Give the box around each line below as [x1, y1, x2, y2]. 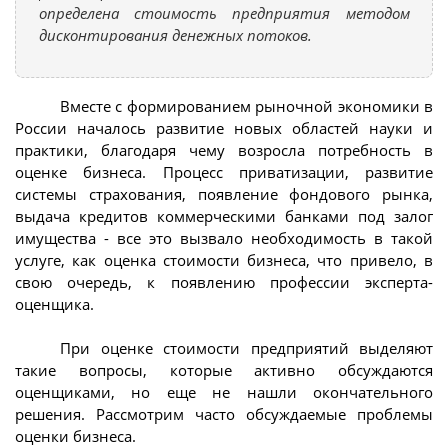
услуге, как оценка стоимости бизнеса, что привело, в [15, 249, 433, 270]
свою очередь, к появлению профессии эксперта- [15, 271, 433, 292]
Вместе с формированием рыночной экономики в [60, 95, 433, 116]
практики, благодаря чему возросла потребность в [15, 139, 433, 160]
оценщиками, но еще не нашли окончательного [15, 382, 433, 403]
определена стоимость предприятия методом [38, 2, 410, 23]
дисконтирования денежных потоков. [38, 24, 312, 45]
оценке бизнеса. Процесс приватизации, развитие [15, 161, 433, 182]
